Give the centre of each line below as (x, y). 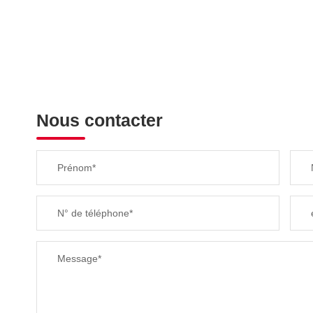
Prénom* (77, 168)
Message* (79, 259)
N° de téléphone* (95, 213)
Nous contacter (100, 120)
